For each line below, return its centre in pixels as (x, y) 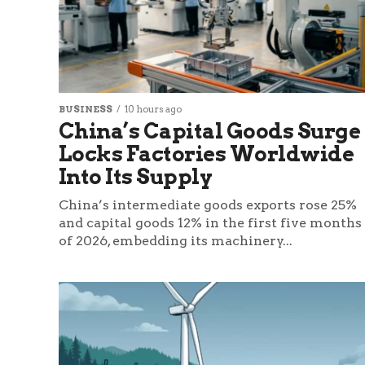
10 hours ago (153, 110)
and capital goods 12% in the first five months (210, 223)
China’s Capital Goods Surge (210, 131)
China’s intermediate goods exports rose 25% (208, 205)
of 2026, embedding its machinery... (176, 241)
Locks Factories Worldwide (207, 154)
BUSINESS (86, 110)
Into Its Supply (136, 177)
